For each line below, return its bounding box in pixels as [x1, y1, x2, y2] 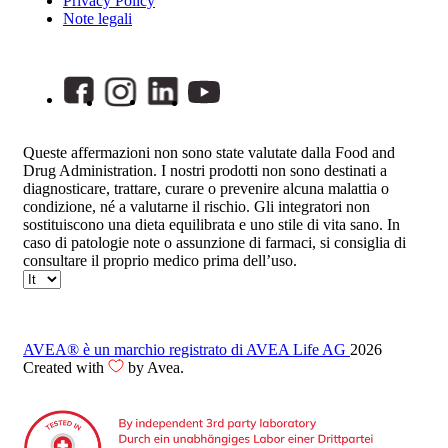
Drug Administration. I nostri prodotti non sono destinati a [23, 161, 387, 179]
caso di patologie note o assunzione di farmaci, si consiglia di [23, 233, 406, 251]
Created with [23, 358, 108, 376]
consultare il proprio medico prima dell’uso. [23, 251, 297, 269]
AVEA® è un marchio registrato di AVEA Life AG [23, 340, 350, 358]
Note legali [63, 9, 132, 27]
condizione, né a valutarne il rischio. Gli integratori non [23, 197, 370, 215]
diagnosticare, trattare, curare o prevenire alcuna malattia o [23, 179, 389, 197]
